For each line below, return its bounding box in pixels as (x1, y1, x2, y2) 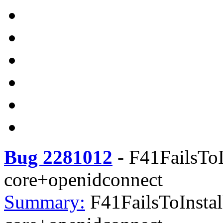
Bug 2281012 (4, 146, 112, 168)
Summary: (4, 191, 85, 213)
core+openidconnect (4, 169, 163, 190)
